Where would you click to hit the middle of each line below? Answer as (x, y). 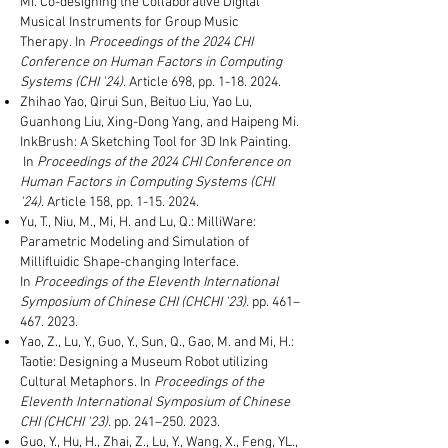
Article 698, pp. (173, 82)
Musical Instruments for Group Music (129, 22)
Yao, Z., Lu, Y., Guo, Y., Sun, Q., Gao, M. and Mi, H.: (157, 342)
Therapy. (47, 42)
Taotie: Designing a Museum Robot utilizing (144, 362)
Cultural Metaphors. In (87, 382)
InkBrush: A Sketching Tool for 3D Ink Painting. (155, 142)
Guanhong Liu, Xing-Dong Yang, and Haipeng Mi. (159, 122)
